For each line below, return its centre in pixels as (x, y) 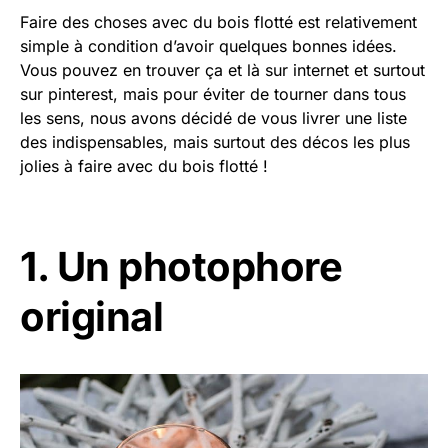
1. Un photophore (181, 266)
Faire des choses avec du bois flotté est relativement (218, 22)
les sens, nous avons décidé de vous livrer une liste (213, 118)
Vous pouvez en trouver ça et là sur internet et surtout (222, 70)
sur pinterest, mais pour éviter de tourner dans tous (213, 94)
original (91, 316)
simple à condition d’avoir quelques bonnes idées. (208, 46)
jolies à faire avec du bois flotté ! (144, 166)
